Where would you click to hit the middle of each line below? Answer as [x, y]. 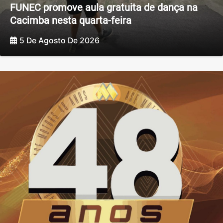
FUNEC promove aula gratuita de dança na [104, 7]
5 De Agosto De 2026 [59, 41]
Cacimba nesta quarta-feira [71, 20]
